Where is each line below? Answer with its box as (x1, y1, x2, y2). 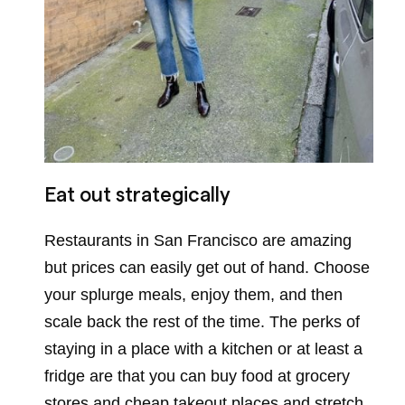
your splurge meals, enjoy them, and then (44, 285, 343, 304)
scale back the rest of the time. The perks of (44, 312, 360, 331)
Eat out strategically (44, 185, 231, 206)
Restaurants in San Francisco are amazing (44, 231, 352, 250)
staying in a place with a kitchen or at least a (44, 339, 363, 358)
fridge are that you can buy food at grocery (44, 366, 350, 385)
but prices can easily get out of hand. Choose (44, 258, 370, 277)
